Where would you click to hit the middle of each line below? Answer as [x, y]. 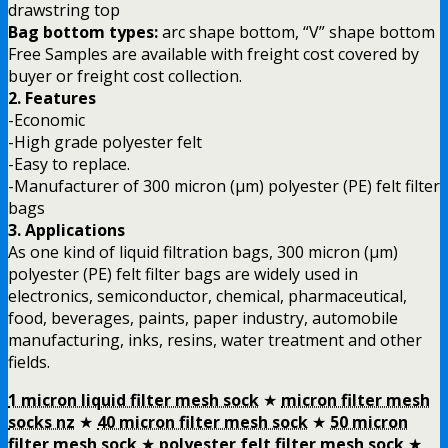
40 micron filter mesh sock [202, 421]
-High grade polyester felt [105, 141]
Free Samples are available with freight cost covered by [213, 53]
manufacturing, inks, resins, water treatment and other [215, 339]
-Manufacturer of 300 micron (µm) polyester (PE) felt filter [224, 185]
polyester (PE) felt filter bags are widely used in [183, 273]
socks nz [41, 421]
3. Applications [66, 229]
